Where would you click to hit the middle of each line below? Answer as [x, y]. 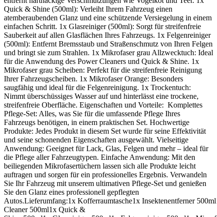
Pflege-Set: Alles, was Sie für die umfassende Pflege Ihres [92, 114]
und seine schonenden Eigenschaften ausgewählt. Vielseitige [96, 140]
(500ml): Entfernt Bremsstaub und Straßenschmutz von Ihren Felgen [108, 44]
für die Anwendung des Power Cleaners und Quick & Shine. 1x [101, 62]
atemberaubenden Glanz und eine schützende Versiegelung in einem [108, 18]
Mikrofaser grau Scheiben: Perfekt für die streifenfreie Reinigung [103, 70]
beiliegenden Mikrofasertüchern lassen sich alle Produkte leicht [100, 166]
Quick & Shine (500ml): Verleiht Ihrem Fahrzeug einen [88, 9]
